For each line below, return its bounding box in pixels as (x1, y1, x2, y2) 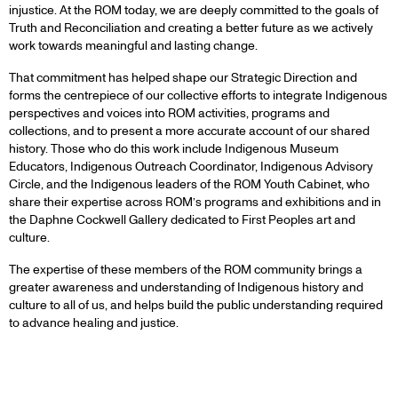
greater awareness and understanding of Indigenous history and (9, 279, 363, 295)
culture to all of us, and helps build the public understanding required (9, 297, 383, 313)
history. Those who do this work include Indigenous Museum (9, 140, 338, 156)
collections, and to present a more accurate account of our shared (9, 123, 370, 139)
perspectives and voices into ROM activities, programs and (9, 105, 330, 121)
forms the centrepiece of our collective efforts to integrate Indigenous (9, 87, 387, 103)
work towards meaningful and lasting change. (9, 37, 258, 53)
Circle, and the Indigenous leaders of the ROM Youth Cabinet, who (9, 176, 370, 192)
